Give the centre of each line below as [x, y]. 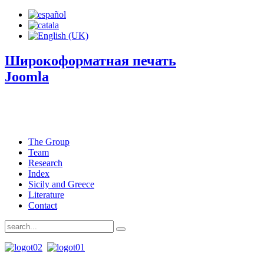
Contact [43, 205]
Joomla [27, 76]
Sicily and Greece [61, 184]
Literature [46, 194]
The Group [49, 141]
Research [45, 163]
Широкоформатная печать [90, 60]
